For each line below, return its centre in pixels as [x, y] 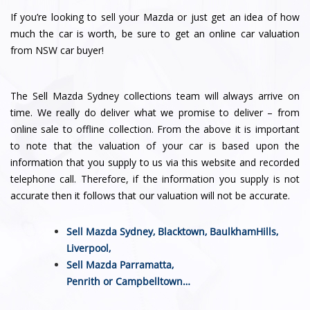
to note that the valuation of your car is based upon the [155, 146]
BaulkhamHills [243, 231]
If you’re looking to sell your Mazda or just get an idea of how [155, 17]
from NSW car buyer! [57, 50]
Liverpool [88, 248]
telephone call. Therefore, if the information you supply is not [155, 179]
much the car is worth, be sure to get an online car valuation [155, 33]
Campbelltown [149, 281]
